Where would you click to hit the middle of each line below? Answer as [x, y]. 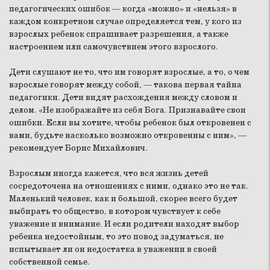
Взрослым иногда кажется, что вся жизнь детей [109, 173]
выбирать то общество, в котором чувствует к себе [115, 211]
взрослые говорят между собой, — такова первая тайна [125, 85]
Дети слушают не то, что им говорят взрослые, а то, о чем [129, 72]
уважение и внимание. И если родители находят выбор [124, 224]
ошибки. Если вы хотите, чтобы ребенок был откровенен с [130, 123]
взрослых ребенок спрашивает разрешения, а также [119, 34]
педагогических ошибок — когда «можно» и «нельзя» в [123, 9]
